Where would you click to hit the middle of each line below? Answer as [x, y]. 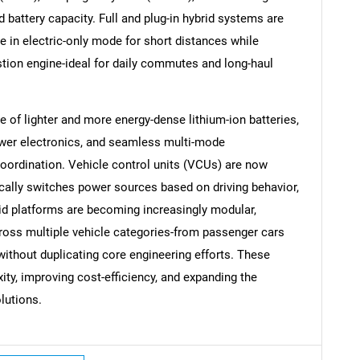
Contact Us [323, 338]
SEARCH [180, 133]
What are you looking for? [180, 172]
